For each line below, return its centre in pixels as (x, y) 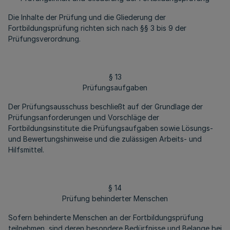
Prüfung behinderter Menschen (115, 198)
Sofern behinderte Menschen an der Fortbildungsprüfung (106, 217)
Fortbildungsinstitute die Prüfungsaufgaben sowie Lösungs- (111, 128)
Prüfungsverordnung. (44, 39)
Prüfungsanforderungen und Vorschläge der (84, 117)
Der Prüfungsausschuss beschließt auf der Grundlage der (106, 107)
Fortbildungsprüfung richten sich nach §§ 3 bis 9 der (97, 28)
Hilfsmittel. (26, 150)
